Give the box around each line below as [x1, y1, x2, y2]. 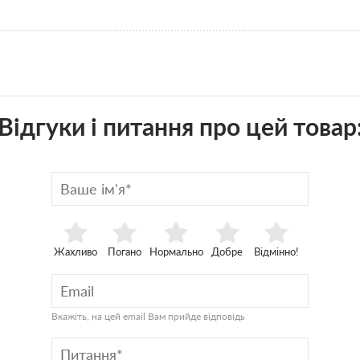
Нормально [149, 244, 203, 258]
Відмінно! [253, 244, 299, 258]
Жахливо [54, 244, 98, 258]
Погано [108, 244, 142, 258]
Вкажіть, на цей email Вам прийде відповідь [51, 309, 245, 322]
